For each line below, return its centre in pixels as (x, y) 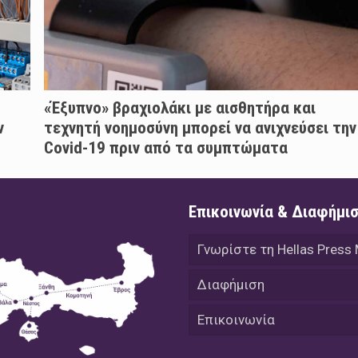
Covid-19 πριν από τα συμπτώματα (165, 148)
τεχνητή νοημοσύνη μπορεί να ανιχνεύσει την (200, 128)
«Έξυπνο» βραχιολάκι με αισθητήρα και (179, 108)
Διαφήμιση (231, 285)
